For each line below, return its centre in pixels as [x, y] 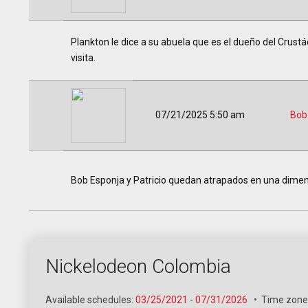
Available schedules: [90, 300]
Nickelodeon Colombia [138, 266]
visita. [83, 58]
